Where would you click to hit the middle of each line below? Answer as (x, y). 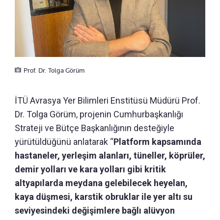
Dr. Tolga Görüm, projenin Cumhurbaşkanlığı (99, 114)
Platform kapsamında (157, 142)
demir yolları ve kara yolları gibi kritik (90, 169)
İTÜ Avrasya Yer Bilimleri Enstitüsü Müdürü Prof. (108, 101)
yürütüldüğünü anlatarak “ (64, 142)
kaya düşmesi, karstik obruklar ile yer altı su (104, 197)
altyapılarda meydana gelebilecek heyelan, (101, 183)
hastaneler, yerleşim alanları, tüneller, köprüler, (110, 156)
